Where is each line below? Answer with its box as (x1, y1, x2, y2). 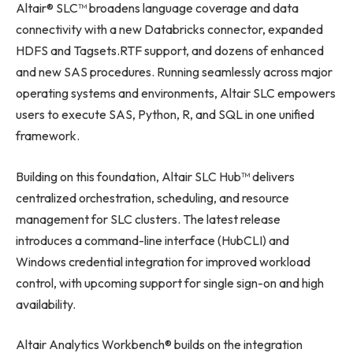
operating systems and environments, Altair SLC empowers (16, 84, 336, 101)
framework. (16, 127, 80, 143)
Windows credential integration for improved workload (16, 253, 310, 269)
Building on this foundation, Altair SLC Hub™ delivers (16, 168, 295, 184)
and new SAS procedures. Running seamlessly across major (16, 63, 333, 80)
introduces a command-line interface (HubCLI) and (16, 232, 289, 248)
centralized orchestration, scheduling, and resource (16, 189, 289, 206)
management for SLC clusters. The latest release (16, 210, 281, 227)
